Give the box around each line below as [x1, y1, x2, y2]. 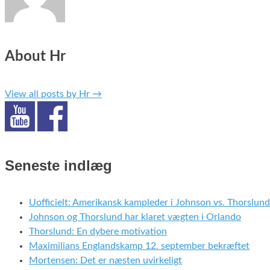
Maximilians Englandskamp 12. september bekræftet [29, 241, 250, 251]
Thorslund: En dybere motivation [29, 227, 167, 237]
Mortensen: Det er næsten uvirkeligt [29, 256, 182, 266]
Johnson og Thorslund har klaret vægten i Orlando [29, 212, 241, 222]
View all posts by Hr [5, 89, 92, 99]
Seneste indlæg [5, 157, 112, 174]
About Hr [5, 49, 66, 64]
